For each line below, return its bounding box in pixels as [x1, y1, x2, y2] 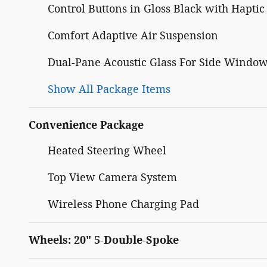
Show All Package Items [48, 83, 170, 97]
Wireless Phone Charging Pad [48, 198, 199, 212]
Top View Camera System [48, 171, 177, 185]
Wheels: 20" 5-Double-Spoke [29, 234, 179, 247]
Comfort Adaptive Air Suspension [48, 29, 218, 43]
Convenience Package [29, 119, 144, 132]
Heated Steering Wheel [48, 144, 166, 158]
